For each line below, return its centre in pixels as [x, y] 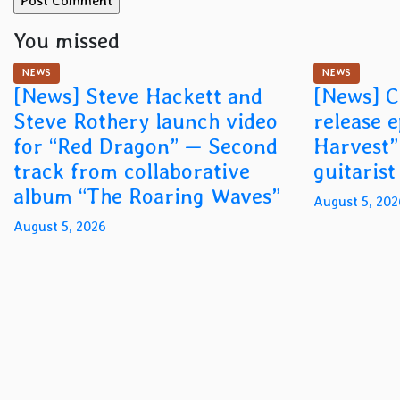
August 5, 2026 [60, 227]
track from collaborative [132, 171]
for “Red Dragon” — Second [146, 146]
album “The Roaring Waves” [147, 196]
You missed [67, 41]
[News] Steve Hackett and [138, 96]
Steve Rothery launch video [146, 121]
